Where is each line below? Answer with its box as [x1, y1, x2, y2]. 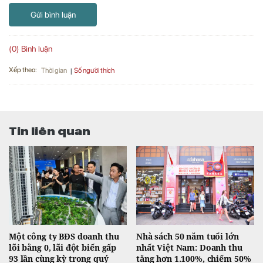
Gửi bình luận [30, 9, 76, 19]
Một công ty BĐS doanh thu [9, 231, 119, 242]
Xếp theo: [9, 66, 37, 75]
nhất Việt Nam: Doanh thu [136, 242, 242, 254]
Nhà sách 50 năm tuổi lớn [136, 231, 239, 242]
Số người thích [74, 66, 114, 75]
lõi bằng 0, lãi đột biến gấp [9, 242, 117, 254]
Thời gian [41, 66, 67, 75]
